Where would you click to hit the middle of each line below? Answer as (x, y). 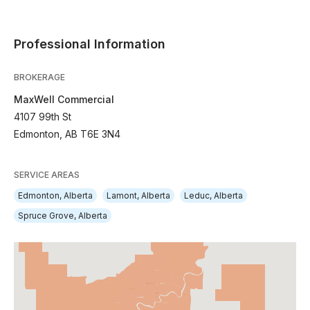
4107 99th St (43, 117)
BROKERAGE (39, 77)
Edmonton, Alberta (55, 195)
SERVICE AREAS (47, 175)
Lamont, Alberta (138, 195)
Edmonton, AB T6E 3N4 (67, 134)
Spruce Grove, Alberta (63, 216)
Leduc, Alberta (213, 195)
